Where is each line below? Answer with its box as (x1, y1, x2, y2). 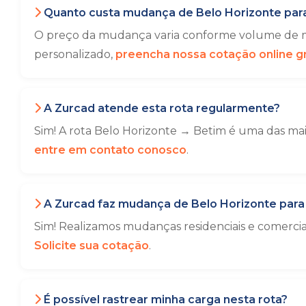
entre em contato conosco (34, 143, 186, 156)
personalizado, (34, 48, 115, 61)
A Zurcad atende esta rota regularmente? (41, 102, 280, 115)
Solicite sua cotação (34, 239, 149, 252)
